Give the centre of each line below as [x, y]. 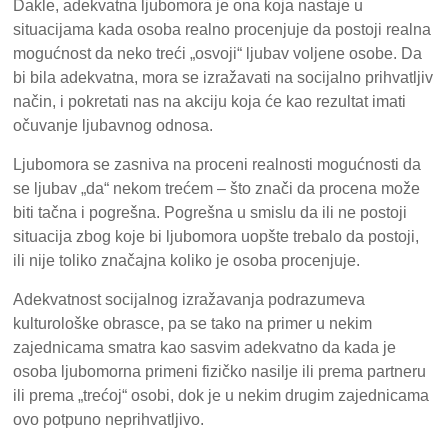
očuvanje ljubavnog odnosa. [113, 125]
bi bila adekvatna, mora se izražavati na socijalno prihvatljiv [223, 77]
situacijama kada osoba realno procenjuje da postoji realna [222, 29]
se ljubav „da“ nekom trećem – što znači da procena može [217, 188]
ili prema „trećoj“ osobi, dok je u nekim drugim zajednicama [221, 395]
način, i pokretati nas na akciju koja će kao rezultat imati [210, 101]
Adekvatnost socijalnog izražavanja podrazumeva [189, 299]
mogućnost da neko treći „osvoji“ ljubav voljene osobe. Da [218, 53]
